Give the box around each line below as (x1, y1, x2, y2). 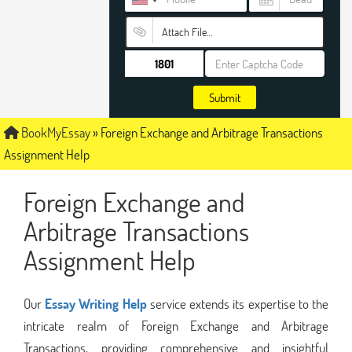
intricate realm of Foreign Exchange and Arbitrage (24, 316, 328, 335)
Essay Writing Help (45, 294, 147, 313)
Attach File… (161, 24, 212, 39)
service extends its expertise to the (146, 294, 329, 313)
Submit (209, 90, 240, 105)
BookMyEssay (19, 123, 90, 141)
